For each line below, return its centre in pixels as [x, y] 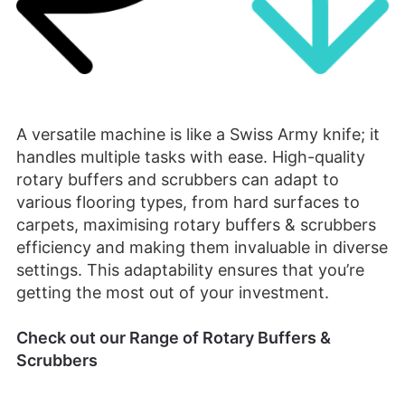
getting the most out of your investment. [173, 292]
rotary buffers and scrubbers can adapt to [178, 179]
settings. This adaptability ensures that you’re [190, 269]
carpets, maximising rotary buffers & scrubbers [196, 224]
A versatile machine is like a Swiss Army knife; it [198, 134]
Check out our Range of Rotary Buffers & [174, 338]
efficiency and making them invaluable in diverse [202, 247]
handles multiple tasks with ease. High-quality [191, 156]
